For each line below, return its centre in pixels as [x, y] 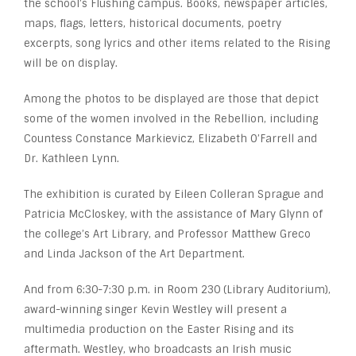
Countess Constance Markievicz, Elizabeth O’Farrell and [170, 138]
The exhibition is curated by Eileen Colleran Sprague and [174, 194]
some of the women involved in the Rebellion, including [171, 118]
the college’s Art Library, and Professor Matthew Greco [167, 234]
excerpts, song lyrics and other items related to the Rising [177, 43]
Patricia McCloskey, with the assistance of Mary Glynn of [173, 214]
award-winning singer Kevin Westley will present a [155, 309]
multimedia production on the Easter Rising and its [159, 329]
